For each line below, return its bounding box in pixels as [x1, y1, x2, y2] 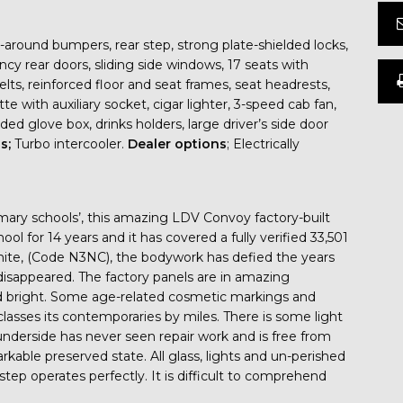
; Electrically [227, 135, 300, 152]
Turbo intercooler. [14, 135, 129, 152]
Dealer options [128, 135, 228, 152]
